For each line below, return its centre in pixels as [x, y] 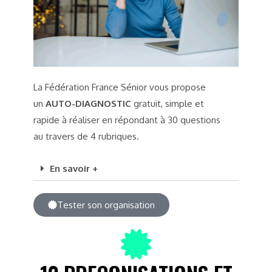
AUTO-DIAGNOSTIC [88, 104]
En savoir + [74, 169]
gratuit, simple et [168, 104]
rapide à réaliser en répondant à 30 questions [127, 120]
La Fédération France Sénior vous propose [120, 87]
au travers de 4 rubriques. [86, 137]
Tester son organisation [106, 205]
